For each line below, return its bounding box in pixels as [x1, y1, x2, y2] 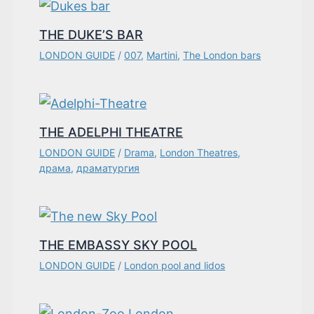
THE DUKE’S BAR [39, 27, 144, 42]
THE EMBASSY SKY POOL [39, 237, 198, 252]
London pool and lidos [124, 259, 226, 271]
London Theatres [160, 146, 238, 158]
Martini [146, 48, 178, 61]
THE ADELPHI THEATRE [39, 124, 184, 139]
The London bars [183, 48, 261, 61]
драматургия [76, 161, 140, 174]
